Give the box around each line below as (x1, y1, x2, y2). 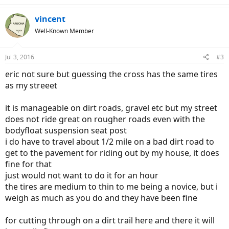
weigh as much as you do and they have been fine (5, 192, 197, 203)
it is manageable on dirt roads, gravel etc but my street (5, 102, 217, 113)
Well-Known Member (35, 27, 94, 35)
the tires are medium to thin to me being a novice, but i (5, 181, 218, 192)
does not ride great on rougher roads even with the (5, 113, 205, 125)
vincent (35, 13, 65, 25)
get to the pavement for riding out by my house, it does (5, 147, 219, 158)
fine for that (5, 158, 52, 170)
